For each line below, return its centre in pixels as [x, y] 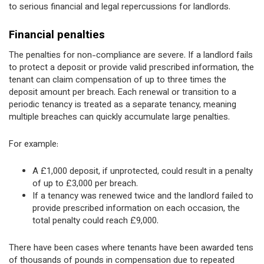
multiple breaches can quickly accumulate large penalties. [119, 118]
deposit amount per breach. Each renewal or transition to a [123, 93]
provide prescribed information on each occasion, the [136, 209]
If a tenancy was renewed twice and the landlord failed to [143, 197]
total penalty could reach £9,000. [95, 221]
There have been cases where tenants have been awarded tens [131, 248]
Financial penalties [57, 36]
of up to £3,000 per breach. [85, 184]
